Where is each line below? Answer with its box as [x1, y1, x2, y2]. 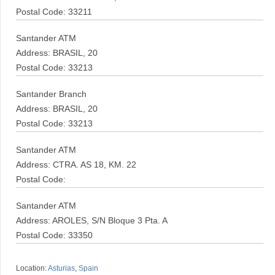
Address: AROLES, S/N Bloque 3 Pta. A [16, 216, 168, 225]
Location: [16, 264, 48, 273]
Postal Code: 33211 [16, 7, 92, 17]
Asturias [48, 264, 75, 273]
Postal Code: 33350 [16, 231, 93, 240]
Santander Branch [16, 90, 87, 99]
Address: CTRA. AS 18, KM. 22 [16, 160, 136, 169]
